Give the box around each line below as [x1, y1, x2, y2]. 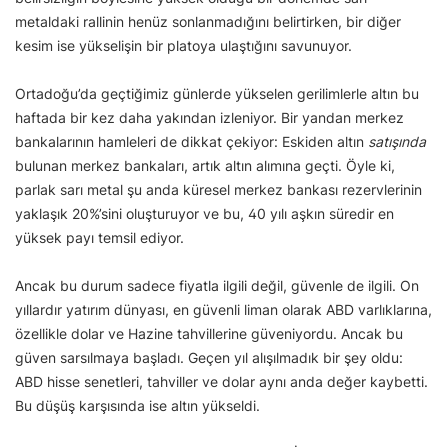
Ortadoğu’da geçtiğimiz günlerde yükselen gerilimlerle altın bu [15, 85, 419, 103]
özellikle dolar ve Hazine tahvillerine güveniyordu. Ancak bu [15, 325, 403, 343]
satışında [368, 133, 426, 151]
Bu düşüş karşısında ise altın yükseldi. [15, 397, 260, 415]
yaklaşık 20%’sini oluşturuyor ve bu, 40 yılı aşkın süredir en [15, 205, 394, 223]
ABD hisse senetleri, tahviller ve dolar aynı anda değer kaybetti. [15, 373, 428, 391]
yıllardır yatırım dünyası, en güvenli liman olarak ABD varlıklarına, [15, 301, 432, 319]
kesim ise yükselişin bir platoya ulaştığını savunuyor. [15, 37, 356, 55]
